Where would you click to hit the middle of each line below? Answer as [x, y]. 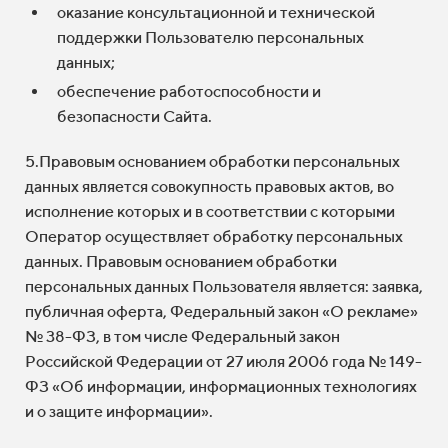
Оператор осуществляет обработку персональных [214, 236]
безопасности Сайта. [134, 116]
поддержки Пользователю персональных [210, 37]
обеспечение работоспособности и [189, 91]
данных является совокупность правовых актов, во [209, 186]
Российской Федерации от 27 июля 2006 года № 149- [223, 361]
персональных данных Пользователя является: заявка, [224, 286]
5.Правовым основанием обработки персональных [212, 161]
